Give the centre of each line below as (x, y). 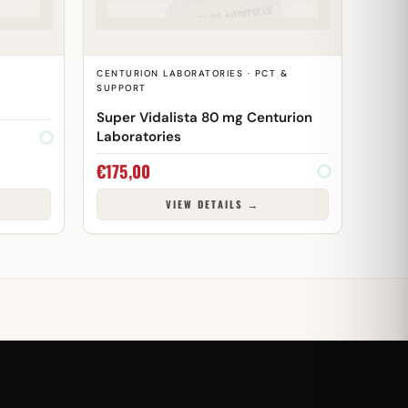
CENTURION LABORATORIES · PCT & (192, 73)
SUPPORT (122, 88)
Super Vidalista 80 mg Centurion (204, 117)
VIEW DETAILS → (213, 204)
